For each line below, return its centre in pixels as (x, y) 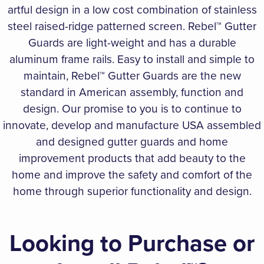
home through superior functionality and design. (132, 192)
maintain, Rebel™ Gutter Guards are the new (132, 76)
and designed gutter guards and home (132, 142)
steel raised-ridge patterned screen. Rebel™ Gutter (132, 27)
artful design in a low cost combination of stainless (132, 10)
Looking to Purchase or (132, 243)
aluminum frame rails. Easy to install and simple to (132, 60)
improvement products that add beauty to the (132, 159)
